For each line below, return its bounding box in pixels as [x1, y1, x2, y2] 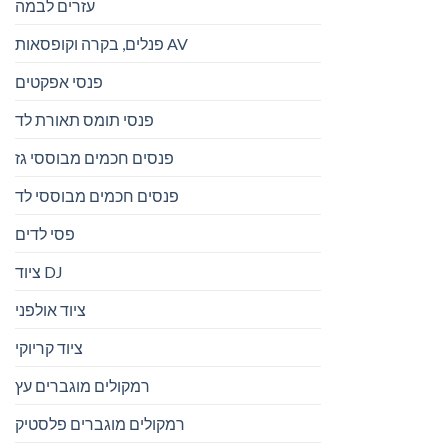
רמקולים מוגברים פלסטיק [15, 414, 185, 434]
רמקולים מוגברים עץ [15, 376, 150, 396]
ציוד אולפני [15, 300, 86, 320]
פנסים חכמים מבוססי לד [15, 186, 179, 206]
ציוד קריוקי [15, 338, 83, 358]
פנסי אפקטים [15, 72, 103, 92]
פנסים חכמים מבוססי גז [15, 148, 174, 168]
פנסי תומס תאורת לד [15, 110, 154, 130]
